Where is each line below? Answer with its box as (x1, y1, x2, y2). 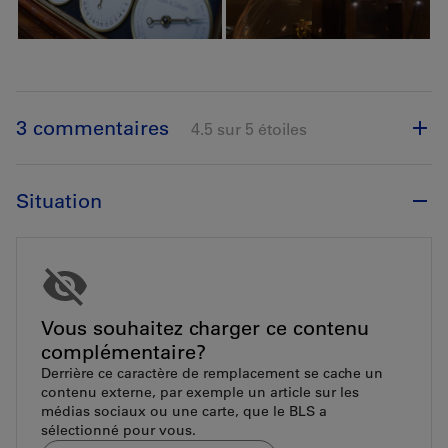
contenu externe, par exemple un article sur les (41, 383, 359, 402)
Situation (16, 189, 102, 214)
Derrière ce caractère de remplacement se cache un (41, 364, 383, 383)
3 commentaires (16, 116, 169, 141)
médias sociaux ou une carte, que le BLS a (41, 402, 327, 421)
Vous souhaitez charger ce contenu (41, 316, 369, 341)
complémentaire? (41, 340, 206, 365)
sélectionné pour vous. (41, 421, 196, 440)
